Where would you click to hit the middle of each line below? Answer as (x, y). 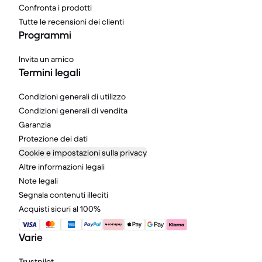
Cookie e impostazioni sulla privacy (83, 153)
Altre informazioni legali (62, 167)
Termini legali (50, 73)
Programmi (45, 35)
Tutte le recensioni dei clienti (71, 22)
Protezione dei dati (53, 139)
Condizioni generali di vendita (73, 111)
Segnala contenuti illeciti (63, 195)
